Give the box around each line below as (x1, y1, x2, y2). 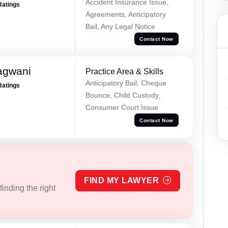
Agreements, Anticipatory (85, 10, 166, 18)
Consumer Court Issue (85, 103, 158, 112)
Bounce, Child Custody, (85, 91, 160, 100)
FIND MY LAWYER (84, 176, 159, 185)
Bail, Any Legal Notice (85, 22, 155, 31)
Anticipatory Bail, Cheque (85, 79, 166, 88)
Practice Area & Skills (85, 67, 163, 76)
